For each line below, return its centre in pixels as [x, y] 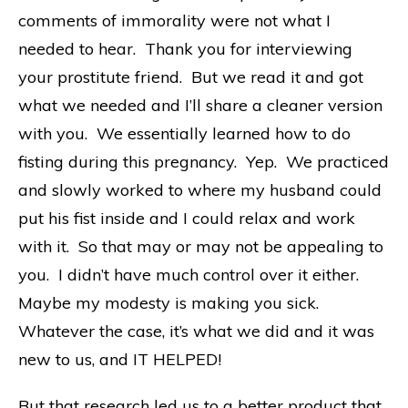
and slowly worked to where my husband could [200, 189]
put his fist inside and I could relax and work [187, 218]
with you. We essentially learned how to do [184, 133]
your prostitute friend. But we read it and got [191, 76]
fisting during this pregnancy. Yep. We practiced [204, 161]
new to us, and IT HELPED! [120, 359]
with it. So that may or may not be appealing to [201, 246]
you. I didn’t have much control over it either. [191, 274]
